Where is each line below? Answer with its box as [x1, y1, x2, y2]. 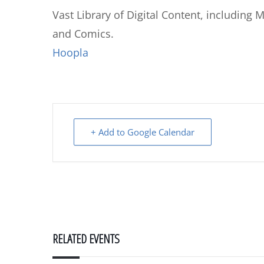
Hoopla [52, 45, 88, 60]
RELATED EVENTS [52, 230, 120, 247]
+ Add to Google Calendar [91, 126, 194, 138]
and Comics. [52, 27, 114, 41]
